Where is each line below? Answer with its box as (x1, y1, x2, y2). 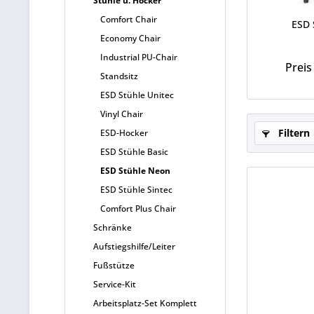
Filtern (275, 126, 310, 139)
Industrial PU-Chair (100, 51, 177, 63)
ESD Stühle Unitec (100, 89, 174, 101)
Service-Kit (93, 278, 136, 290)
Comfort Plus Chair (100, 203, 176, 214)
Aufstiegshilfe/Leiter (93, 240, 175, 252)
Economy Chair (100, 32, 161, 44)
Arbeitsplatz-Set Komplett (93, 297, 197, 309)
